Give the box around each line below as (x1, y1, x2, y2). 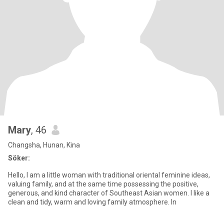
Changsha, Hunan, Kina (8, 141, 80, 149)
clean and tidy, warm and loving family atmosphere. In (8, 198, 176, 206)
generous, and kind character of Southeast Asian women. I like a (8, 189, 209, 197)
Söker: (8, 154, 30, 162)
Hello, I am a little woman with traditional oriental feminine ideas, (8, 171, 210, 179)
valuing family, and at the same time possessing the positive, (8, 180, 198, 188)
